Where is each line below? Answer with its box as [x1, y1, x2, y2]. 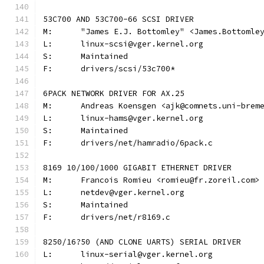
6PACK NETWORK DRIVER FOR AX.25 [43, 88, 184, 98]
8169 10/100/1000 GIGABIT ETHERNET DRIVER [43, 163, 232, 173]
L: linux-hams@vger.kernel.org [81, 113, 203, 123]
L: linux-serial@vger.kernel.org [81, 249, 213, 259]
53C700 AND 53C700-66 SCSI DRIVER [43, 14, 194, 24]
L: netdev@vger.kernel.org [81, 187, 184, 197]
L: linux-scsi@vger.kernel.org [81, 39, 203, 49]
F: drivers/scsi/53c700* [81, 64, 175, 74]
